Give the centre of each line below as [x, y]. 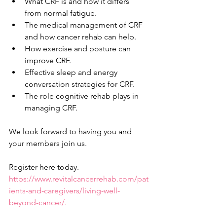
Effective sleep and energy [72, 73]
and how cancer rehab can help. [81, 37]
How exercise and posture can [79, 49]
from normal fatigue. [65, 13]
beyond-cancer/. [38, 203]
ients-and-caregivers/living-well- [64, 191]
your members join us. [50, 144]
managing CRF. [53, 108]
